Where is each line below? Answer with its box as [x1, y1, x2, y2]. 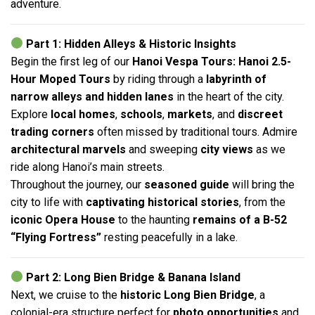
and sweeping [126, 142, 200, 156]
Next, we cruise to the [11, 288, 120, 302]
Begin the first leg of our [11, 54, 132, 68]
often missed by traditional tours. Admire [94, 124, 297, 139]
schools [120, 107, 162, 121]
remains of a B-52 [193, 212, 287, 226]
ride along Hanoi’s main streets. [11, 160, 165, 174]
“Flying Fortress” [11, 230, 101, 244]
